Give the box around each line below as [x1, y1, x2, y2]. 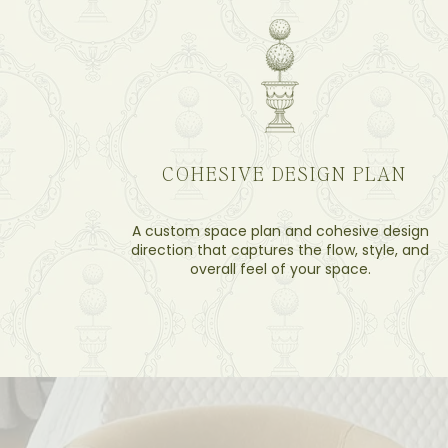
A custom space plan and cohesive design [131, 221, 429, 241]
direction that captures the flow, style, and [131, 240, 430, 260]
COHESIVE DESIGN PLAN [161, 159, 407, 187]
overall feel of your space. [189, 259, 371, 279]
